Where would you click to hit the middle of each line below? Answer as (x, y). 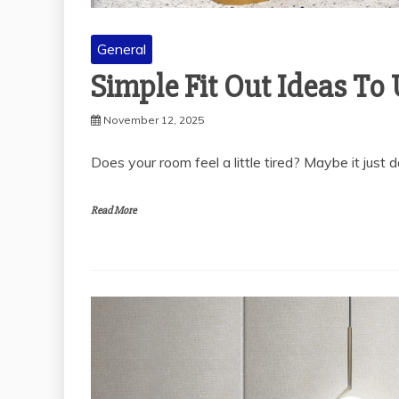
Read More (114, 211)
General (122, 49)
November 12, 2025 (154, 120)
